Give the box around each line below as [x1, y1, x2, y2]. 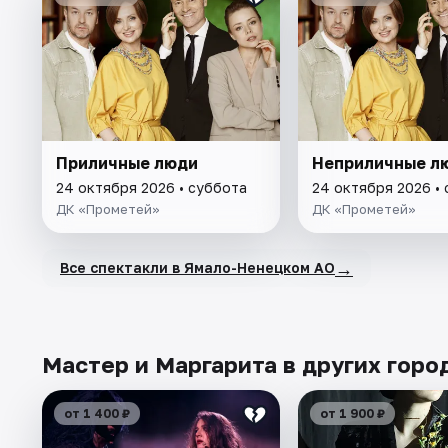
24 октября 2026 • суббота [56, 178, 247, 196]
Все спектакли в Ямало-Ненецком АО [60, 259, 335, 277]
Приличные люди [56, 152, 198, 173]
